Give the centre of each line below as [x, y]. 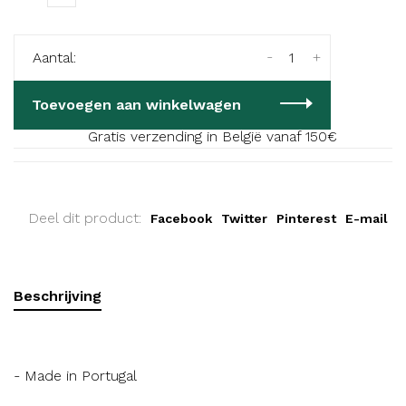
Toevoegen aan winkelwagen [136, 105]
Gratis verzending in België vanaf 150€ [212, 136]
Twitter [244, 218]
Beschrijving [58, 296]
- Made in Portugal [75, 376]
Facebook [181, 218]
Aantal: [54, 58]
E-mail [367, 218]
